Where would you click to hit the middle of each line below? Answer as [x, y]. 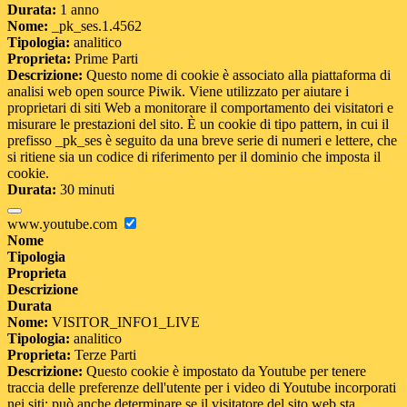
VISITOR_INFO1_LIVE [124, 323]
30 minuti [85, 190]
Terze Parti [104, 355]
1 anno [78, 10]
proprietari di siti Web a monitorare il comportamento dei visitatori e [200, 108]
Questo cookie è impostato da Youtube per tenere [224, 372]
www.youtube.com [64, 224]
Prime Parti [104, 59]
